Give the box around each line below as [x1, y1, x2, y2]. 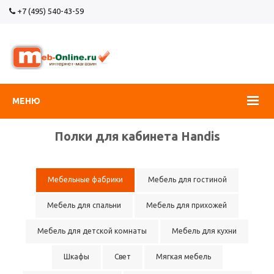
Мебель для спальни [47, 201, 121, 209]
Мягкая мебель [155, 253, 211, 261]
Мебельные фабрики [47, 176, 123, 183]
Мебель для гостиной [147, 176, 227, 183]
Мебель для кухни [172, 227, 237, 235]
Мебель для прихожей [146, 201, 227, 209]
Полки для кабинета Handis [54, 129, 220, 143]
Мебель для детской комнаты [37, 227, 147, 235]
